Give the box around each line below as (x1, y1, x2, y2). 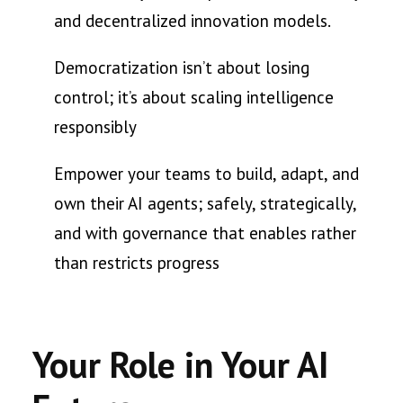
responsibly (54, 116, 137, 139)
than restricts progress (54, 252, 219, 274)
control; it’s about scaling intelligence (54, 86, 334, 109)
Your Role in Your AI (32, 341, 328, 388)
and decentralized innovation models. (54, 10, 331, 31)
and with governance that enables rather (54, 222, 356, 245)
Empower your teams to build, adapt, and (54, 163, 359, 185)
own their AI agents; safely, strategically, (54, 193, 356, 215)
